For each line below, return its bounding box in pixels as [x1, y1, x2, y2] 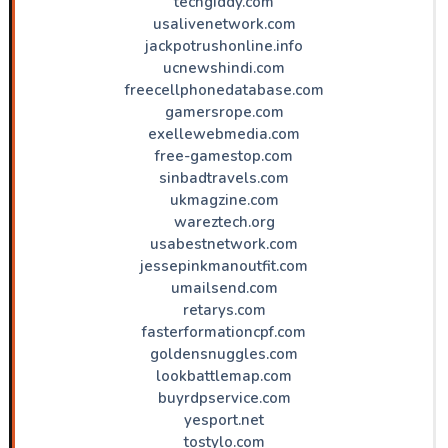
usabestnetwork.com [150, 233, 298, 254]
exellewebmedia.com [148, 123, 300, 144]
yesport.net [184, 409, 264, 430]
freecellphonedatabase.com [124, 79, 324, 100]
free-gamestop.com [155, 145, 293, 166]
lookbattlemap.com [156, 365, 292, 386]
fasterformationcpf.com [142, 321, 306, 342]
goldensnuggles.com [150, 343, 298, 364]
